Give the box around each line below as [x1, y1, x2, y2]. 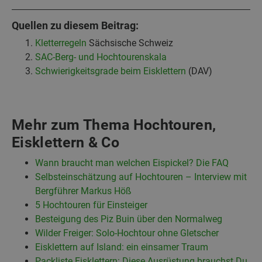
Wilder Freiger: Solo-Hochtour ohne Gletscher [35, 227, 219, 239]
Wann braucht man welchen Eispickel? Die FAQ [35, 157, 229, 169]
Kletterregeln [35, 37, 87, 49]
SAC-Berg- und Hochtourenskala [35, 51, 167, 63]
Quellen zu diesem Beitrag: [12, 19, 139, 32]
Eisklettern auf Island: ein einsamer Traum [35, 242, 208, 253]
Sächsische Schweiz [87, 37, 173, 49]
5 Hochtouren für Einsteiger [35, 199, 147, 211]
